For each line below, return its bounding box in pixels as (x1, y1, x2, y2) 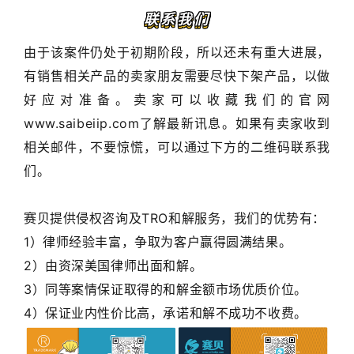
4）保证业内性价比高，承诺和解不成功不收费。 (24, 304, 307, 321)
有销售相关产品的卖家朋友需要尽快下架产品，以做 (24, 67, 330, 84)
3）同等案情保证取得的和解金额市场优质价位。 (24, 281, 307, 297)
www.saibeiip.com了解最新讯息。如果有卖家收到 (24, 115, 330, 131)
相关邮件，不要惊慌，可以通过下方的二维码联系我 (24, 138, 330, 155)
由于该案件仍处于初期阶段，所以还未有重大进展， (24, 43, 330, 60)
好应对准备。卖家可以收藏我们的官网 (24, 91, 330, 107)
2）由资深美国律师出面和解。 (24, 257, 203, 273)
